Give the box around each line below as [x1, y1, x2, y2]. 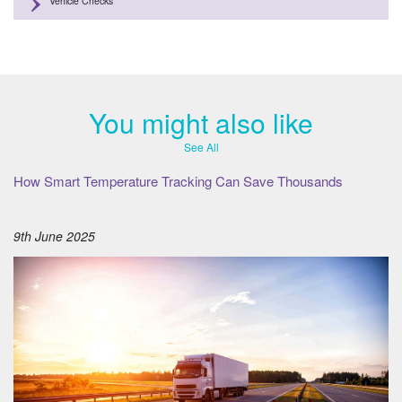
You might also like [89, 103, 313, 143]
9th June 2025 [13, 227, 95, 246]
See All [183, 139, 219, 155]
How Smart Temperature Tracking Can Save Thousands [13, 171, 343, 191]
